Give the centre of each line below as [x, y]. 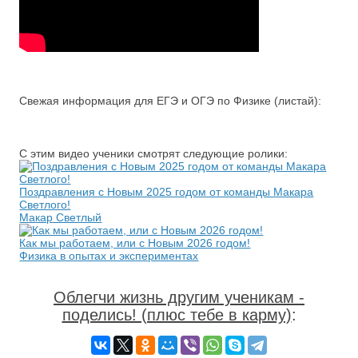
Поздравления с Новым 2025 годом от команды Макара [167, 192]
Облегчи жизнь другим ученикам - [179, 297]
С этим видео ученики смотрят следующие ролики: [154, 153]
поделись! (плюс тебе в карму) [177, 315]
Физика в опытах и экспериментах [109, 256]
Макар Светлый [61, 217]
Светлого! [45, 205]
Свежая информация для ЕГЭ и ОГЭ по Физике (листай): [171, 101]
